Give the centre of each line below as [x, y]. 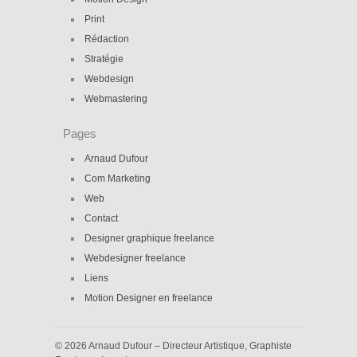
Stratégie [104, 59]
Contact [101, 218]
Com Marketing [118, 178]
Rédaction [107, 39]
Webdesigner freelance [135, 258]
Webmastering [116, 99]
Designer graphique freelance [149, 238]
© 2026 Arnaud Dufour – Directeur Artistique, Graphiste [173, 346]
